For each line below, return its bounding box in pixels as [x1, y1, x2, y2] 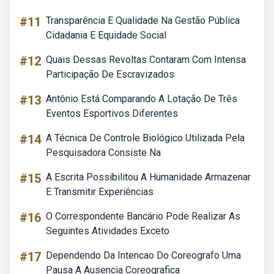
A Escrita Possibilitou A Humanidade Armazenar [46, 171, 251, 183]
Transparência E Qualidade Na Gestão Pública [46, 15, 240, 26]
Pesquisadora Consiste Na [46, 147, 161, 158]
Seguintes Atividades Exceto [46, 225, 169, 237]
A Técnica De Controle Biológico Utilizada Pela [46, 132, 245, 144]
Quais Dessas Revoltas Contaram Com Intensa [46, 54, 246, 65]
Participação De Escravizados [46, 68, 174, 80]
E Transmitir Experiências [46, 186, 154, 198]
